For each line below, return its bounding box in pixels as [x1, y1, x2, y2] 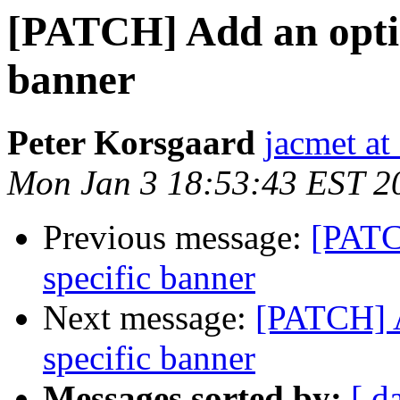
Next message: [43, 298, 255, 337]
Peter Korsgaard [7, 123, 255, 162]
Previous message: [43, 218, 311, 257]
